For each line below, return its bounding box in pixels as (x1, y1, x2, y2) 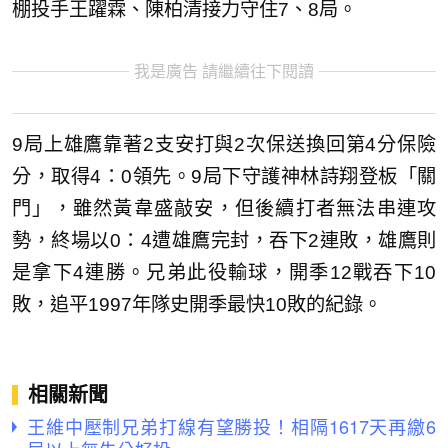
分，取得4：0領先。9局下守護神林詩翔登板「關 (12, 165, 436, 187)
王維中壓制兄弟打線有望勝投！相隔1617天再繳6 (27, 412, 436, 439)
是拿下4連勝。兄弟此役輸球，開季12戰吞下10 (12, 261, 436, 283)
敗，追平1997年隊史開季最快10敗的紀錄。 (12, 293, 382, 315)
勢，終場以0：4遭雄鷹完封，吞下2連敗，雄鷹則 (12, 229, 436, 251)
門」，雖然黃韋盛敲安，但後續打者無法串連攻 (12, 197, 436, 219)
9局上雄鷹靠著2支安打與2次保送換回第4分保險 (12, 133, 436, 155)
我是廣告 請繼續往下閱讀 (134, 63, 314, 81)
